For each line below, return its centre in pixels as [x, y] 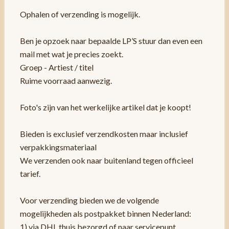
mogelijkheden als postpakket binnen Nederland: [105, 213]
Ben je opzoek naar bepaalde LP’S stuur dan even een [111, 40]
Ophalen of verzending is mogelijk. [80, 14]
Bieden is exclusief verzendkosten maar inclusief [104, 133]
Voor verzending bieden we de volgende [89, 200]
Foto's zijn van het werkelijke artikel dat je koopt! [105, 107]
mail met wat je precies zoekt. [71, 54]
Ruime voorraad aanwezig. [66, 80]
